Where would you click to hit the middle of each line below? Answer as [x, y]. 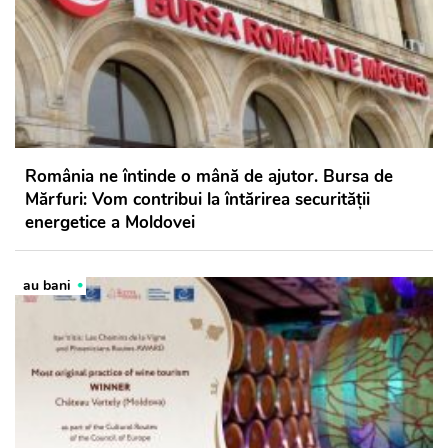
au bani [47, 286]
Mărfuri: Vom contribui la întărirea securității [197, 200]
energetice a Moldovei [110, 223]
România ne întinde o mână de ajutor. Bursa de [209, 177]
